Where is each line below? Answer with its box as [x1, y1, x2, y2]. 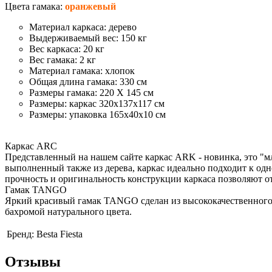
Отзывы [5, 253, 61, 270]
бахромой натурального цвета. [5, 206, 132, 217]
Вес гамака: [29, 54, 80, 65]
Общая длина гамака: [29, 76, 120, 87]
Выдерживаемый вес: [29, 32, 121, 43]
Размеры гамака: [29, 87, 100, 98]
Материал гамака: [29, 65, 105, 76]
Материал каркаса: [29, 21, 109, 32]
